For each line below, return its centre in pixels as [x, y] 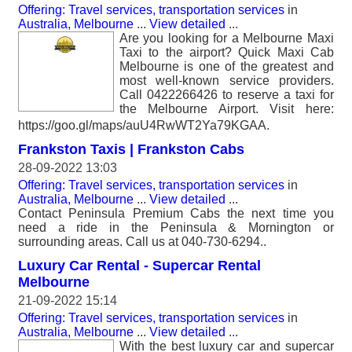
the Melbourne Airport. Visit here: [227, 108]
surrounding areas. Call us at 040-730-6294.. [142, 242]
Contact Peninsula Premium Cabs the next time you [176, 214]
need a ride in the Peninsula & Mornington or [176, 228]
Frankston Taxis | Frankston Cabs [131, 150]
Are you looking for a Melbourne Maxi [227, 38]
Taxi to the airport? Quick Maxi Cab [227, 52]
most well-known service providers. [227, 80]
